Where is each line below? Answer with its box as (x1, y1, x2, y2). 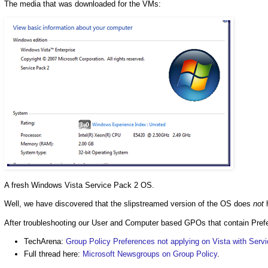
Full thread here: (24, 249, 83, 259)
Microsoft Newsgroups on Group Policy (83, 249, 217, 259)
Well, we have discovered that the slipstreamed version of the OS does (4, 199, 253, 209)
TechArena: (24, 236, 66, 246)
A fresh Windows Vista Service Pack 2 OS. (4, 181, 154, 190)
